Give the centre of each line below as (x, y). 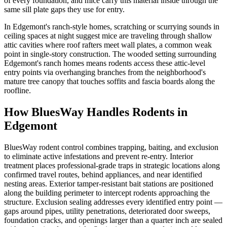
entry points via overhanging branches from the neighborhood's (105, 72)
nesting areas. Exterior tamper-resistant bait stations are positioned (109, 183)
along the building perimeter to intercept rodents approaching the (107, 193)
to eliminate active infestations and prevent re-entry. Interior (99, 156)
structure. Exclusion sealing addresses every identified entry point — (113, 202)
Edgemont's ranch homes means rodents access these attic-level (105, 63)
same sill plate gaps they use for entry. (64, 9)
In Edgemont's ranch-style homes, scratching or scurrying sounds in (112, 26)
